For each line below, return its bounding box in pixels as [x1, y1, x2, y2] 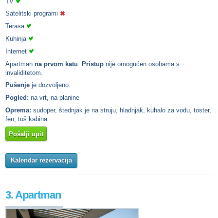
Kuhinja [5, 35, 28, 42]
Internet [5, 47, 29, 55]
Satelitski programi [5, 10, 60, 18]
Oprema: [5, 106, 31, 114]
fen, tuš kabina [5, 115, 47, 123]
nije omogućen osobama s [106, 60, 180, 68]
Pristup [82, 60, 106, 68]
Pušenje [5, 81, 32, 89]
